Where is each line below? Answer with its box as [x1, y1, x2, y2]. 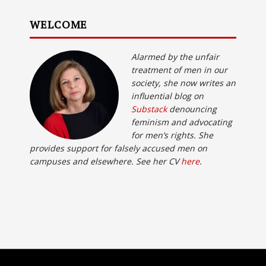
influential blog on [131, 90, 204, 102]
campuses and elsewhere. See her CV [30, 156, 181, 167]
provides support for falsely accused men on [30, 142, 207, 154]
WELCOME [30, 17, 88, 32]
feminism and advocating [131, 116, 232, 128]
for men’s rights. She [131, 129, 213, 141]
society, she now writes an [131, 77, 236, 89]
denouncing [167, 103, 217, 115]
